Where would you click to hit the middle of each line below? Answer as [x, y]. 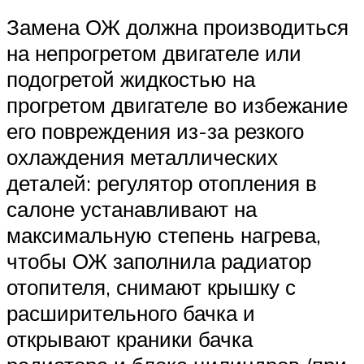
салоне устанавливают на [132, 208]
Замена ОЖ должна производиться [178, 26]
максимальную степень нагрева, [164, 234]
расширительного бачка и [131, 312]
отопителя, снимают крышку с [151, 286]
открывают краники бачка [130, 338]
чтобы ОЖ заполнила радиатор [159, 260]
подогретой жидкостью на [131, 78]
